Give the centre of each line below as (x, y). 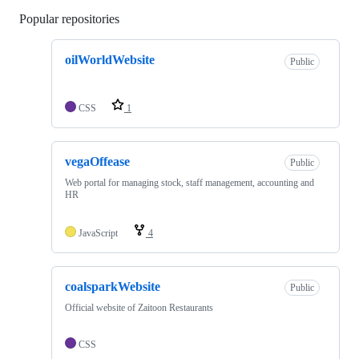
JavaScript (98, 233)
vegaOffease (97, 161)
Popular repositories (69, 19)
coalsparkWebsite (113, 286)
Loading (141, 19)
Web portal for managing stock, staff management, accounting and (190, 182)
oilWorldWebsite (110, 60)
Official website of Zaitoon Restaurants (139, 308)
